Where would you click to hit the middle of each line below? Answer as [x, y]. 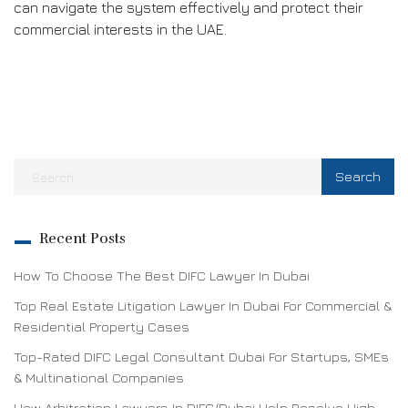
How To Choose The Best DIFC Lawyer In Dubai [162, 275]
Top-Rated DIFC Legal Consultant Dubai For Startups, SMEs [201, 357]
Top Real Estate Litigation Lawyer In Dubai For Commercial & [203, 306]
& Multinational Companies [99, 377]
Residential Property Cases [102, 326]
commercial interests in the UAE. [120, 29]
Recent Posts [82, 239]
